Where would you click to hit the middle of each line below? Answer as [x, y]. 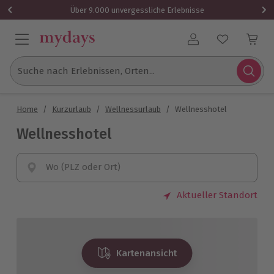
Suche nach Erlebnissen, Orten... [86, 71]
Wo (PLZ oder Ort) [83, 167]
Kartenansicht [147, 253]
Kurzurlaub [72, 109]
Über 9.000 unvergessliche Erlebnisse [137, 10]
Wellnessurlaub [133, 109]
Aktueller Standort [217, 195]
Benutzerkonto [224, 44]
